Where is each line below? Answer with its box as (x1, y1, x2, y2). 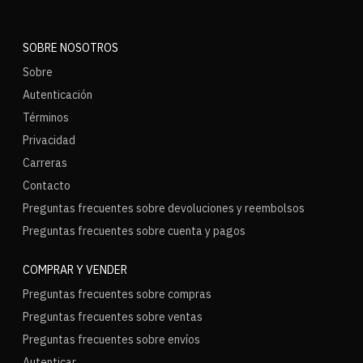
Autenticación (23, 88, 92, 102)
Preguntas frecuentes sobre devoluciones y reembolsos (23, 201, 305, 216)
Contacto (23, 178, 70, 193)
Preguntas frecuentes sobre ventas (23, 310, 203, 324)
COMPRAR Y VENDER (23, 263, 127, 277)
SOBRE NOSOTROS (23, 41, 118, 55)
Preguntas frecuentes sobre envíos (23, 332, 200, 347)
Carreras (23, 156, 67, 170)
